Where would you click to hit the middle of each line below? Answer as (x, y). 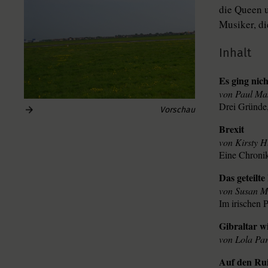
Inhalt (235, 53)
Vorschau (177, 110)
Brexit (232, 129)
